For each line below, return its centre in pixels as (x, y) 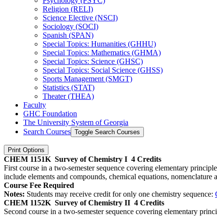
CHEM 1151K (27, 159)
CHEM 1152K (27, 202)
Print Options (26, 150)
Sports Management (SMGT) (87, 78)
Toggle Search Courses (107, 132)
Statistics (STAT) (69, 87)
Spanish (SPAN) (68, 35)
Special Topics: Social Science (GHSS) (103, 70)
